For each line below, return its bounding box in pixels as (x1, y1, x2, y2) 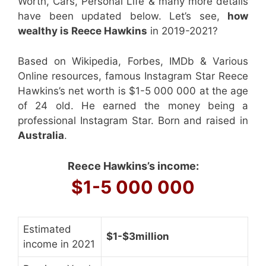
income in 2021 (23, 238, 95, 250)
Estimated (23, 223, 71, 235)
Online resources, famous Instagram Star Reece (18, 69, 248, 82)
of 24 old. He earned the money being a (18, 99, 248, 112)
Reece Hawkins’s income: (67, 160, 199, 172)
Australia (18, 129, 64, 141)
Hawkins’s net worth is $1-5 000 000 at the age (18, 84, 248, 97)
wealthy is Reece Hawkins (18, 25, 147, 37)
